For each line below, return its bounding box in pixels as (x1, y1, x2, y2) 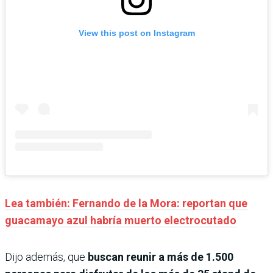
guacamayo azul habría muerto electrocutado (5, 214, 236, 227)
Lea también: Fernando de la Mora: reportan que (5, 197, 247, 210)
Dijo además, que (5, 250, 85, 264)
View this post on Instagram (78, 28, 195, 38)
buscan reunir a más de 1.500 (85, 250, 233, 264)
